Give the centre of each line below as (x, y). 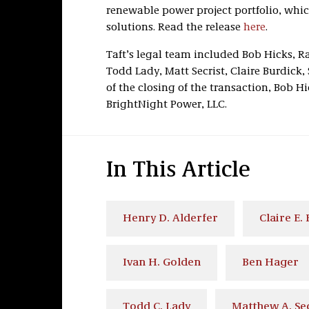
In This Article (178, 171)
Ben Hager (270, 263)
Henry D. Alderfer (170, 219)
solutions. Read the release (175, 28)
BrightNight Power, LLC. (166, 105)
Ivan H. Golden (161, 263)
